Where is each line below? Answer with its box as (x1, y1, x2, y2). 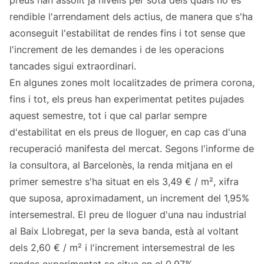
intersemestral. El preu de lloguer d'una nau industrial (9, 209, 246, 221)
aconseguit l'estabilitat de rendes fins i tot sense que (9, 27, 245, 39)
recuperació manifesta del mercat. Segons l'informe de (9, 143, 254, 155)
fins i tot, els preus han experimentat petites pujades (9, 93, 244, 105)
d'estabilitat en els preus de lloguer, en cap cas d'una (9, 126, 246, 138)
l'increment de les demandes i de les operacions (9, 44, 224, 56)
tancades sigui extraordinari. (9, 60, 136, 72)
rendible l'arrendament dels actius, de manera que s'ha (9, 11, 253, 23)
